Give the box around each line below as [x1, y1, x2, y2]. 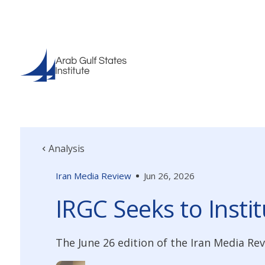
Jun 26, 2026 [143, 170, 195, 182]
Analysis [48, 142, 85, 155]
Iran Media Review [55, 170, 131, 182]
